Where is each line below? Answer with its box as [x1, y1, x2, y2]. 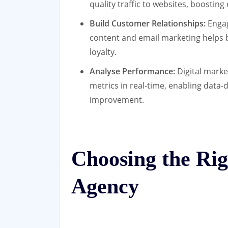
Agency [71, 175, 139, 198]
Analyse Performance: [90, 65, 175, 77]
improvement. [90, 94, 144, 105]
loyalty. [90, 46, 117, 58]
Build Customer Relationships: [90, 17, 206, 29]
